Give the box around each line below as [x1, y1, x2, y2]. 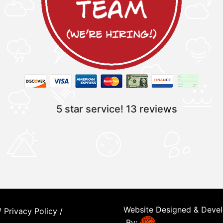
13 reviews [125, 103, 177, 115]
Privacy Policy [4, 206, 57, 217]
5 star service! [56, 103, 126, 115]
